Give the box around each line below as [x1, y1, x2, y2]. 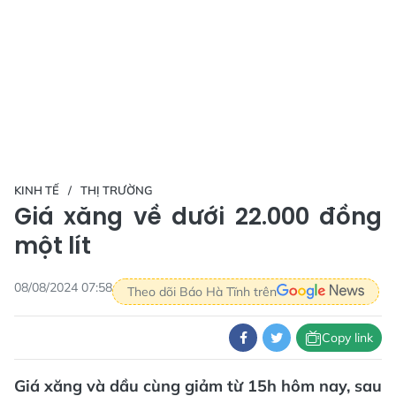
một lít [14, 230, 91, 262]
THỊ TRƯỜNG [80, 183, 153, 197]
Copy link [322, 329, 373, 346]
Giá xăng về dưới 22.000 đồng [14, 201, 382, 232]
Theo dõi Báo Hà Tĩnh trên [127, 283, 277, 300]
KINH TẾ [14, 183, 59, 197]
